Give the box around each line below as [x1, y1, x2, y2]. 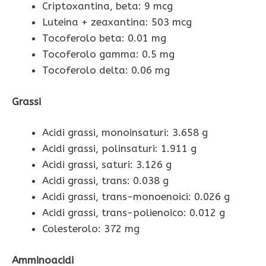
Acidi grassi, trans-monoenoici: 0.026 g [42, 191, 230, 203]
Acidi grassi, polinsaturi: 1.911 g [42, 142, 197, 155]
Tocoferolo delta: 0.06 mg [42, 64, 170, 77]
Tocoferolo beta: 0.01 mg [42, 32, 166, 45]
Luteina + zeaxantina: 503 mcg [42, 16, 192, 28]
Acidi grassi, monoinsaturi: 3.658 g [42, 126, 208, 139]
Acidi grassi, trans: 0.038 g [42, 175, 169, 187]
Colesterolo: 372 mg [42, 223, 140, 235]
